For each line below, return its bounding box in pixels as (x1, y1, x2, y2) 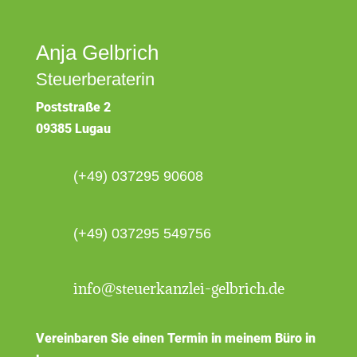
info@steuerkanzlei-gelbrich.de (73, 279, 284, 299)
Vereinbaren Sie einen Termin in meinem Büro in (35, 331, 316, 347)
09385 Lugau (35, 121, 114, 137)
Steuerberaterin (35, 69, 155, 90)
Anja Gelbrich (35, 41, 159, 65)
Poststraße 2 (35, 100, 111, 116)
